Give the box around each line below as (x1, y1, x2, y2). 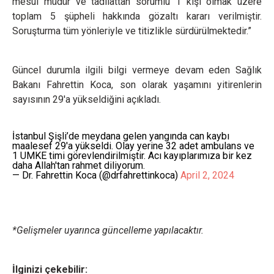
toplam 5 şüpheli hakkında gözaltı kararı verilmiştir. (12, 10, 262, 22)
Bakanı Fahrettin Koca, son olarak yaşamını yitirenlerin (12, 79, 262, 91)
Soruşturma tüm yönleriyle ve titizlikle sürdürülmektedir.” (12, 25, 251, 37)
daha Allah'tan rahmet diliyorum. (12, 160, 145, 171)
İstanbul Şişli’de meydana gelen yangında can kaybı (12, 130, 229, 142)
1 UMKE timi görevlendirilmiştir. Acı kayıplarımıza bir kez (12, 150, 252, 161)
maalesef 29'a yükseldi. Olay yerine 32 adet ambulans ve (12, 140, 254, 152)
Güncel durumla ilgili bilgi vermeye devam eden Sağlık (12, 64, 262, 76)
